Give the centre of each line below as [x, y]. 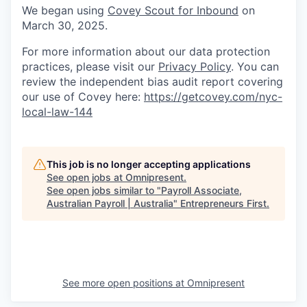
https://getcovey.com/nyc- [213, 97]
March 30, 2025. [65, 26]
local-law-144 [57, 112]
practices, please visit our [90, 67]
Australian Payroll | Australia [110, 204]
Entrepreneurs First [223, 204]
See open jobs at [86, 177]
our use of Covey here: [83, 97]
